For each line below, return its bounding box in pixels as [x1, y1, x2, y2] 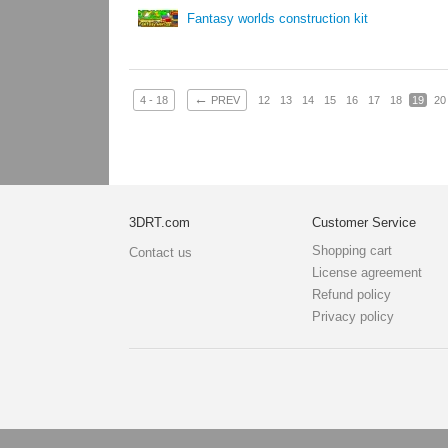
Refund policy [312, 287, 392, 302]
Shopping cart [312, 243, 393, 258]
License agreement [312, 265, 423, 280]
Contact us [129, 245, 192, 260]
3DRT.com [129, 215, 190, 230]
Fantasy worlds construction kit [187, 11, 368, 26]
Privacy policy [312, 309, 395, 324]
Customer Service [312, 215, 417, 230]
